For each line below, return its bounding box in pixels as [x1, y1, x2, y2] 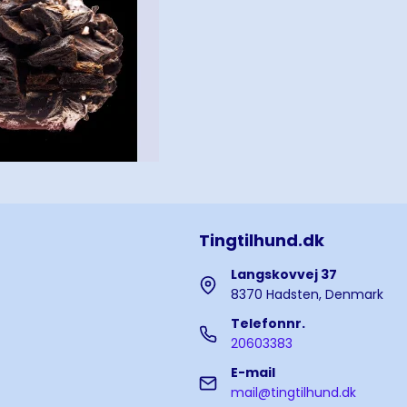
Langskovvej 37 [231, 265, 338, 284]
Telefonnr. [231, 314, 306, 333]
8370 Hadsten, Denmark [231, 285, 384, 304]
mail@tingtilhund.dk [231, 383, 357, 402]
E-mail [231, 363, 276, 382]
